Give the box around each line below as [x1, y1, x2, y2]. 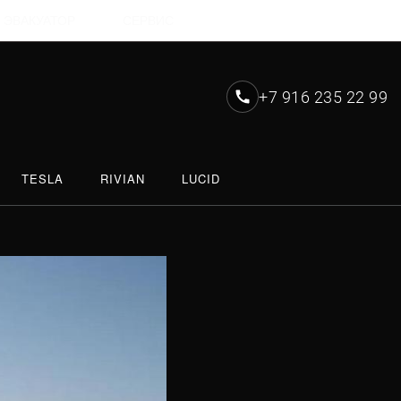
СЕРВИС [122, 12, 174, 29]
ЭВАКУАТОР [3, 12, 75, 29]
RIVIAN [100, 170, 145, 187]
